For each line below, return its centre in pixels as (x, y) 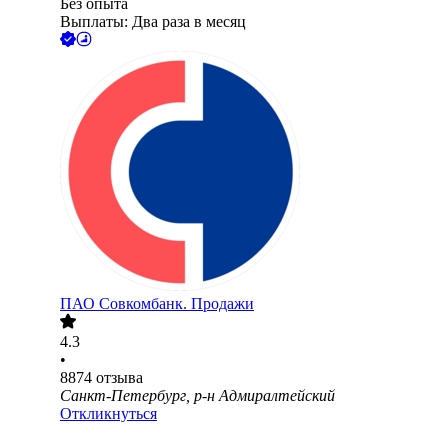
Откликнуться (108, 414)
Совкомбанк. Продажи (176, 304)
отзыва (119, 378)
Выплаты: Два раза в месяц (153, 22)
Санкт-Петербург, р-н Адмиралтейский (197, 396)
